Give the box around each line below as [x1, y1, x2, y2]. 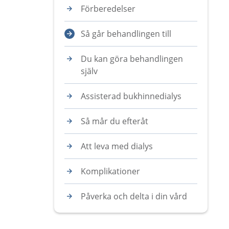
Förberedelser [81, 3, 135, 14]
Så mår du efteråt [81, 116, 148, 127]
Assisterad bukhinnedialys [81, 90, 181, 102]
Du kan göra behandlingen [81, 53, 183, 64]
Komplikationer [81, 166, 140, 177]
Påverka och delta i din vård [81, 191, 187, 202]
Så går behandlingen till [81, 28, 171, 39]
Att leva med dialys [81, 141, 153, 152]
